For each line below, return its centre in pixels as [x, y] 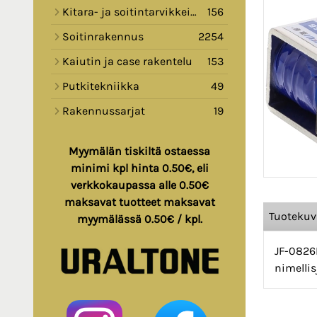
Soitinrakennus [103, 37]
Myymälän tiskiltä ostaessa [139, 151]
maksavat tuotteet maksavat [139, 202]
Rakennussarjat [104, 111]
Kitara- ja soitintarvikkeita [126, 12]
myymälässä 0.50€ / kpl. [139, 219]
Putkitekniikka [101, 86]
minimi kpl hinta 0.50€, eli [139, 168]
